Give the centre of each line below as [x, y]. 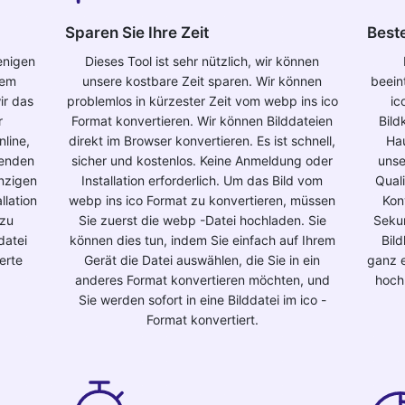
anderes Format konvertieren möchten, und [202, 280]
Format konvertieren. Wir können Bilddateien [202, 121]
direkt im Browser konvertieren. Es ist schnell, [202, 141]
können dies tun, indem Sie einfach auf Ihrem [202, 240]
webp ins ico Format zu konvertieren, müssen [202, 200]
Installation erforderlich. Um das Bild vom [202, 180]
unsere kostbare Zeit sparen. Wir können [202, 81]
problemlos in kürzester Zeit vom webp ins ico [202, 101]
